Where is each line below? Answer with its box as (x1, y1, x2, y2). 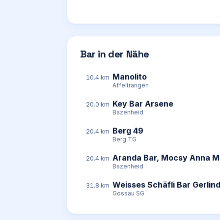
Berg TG (112, 136, 137, 143)
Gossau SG (112, 190, 144, 197)
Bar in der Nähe (80, 48, 149, 60)
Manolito (112, 72, 147, 82)
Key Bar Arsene (112, 99, 173, 109)
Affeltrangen (112, 82, 149, 89)
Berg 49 (112, 126, 143, 136)
